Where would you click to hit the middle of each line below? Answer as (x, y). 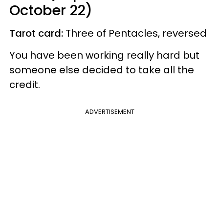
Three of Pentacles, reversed (136, 33)
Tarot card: (37, 33)
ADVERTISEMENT (109, 111)
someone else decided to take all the (102, 70)
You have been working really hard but (104, 55)
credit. (26, 84)
